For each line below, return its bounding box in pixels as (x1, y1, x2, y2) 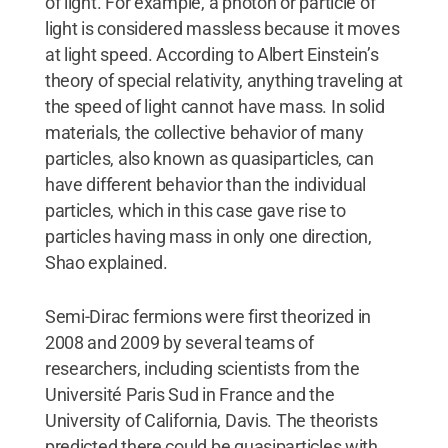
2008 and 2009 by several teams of (44, 331, 314, 353)
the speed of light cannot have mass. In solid (44, 95, 385, 117)
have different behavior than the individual (44, 173, 367, 195)
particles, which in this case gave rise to (44, 199, 346, 221)
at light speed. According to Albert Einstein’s (44, 43, 379, 65)
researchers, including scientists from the (44, 357, 360, 379)
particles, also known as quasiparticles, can (44, 147, 374, 169)
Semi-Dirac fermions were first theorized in (44, 305, 372, 327)
